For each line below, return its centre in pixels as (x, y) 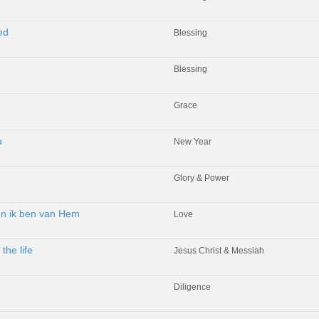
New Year (193, 141)
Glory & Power (202, 178)
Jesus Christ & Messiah (219, 250)
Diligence (192, 287)
